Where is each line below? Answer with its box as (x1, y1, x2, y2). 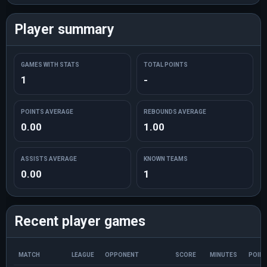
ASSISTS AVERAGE (21, 156, 77, 162)
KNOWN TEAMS (143, 156, 188, 162)
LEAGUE (72, 252, 94, 258)
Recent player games (15, 213, 145, 229)
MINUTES (210, 252, 237, 258)
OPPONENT (105, 252, 139, 258)
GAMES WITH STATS (21, 61, 79, 68)
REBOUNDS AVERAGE (143, 108, 206, 115)
